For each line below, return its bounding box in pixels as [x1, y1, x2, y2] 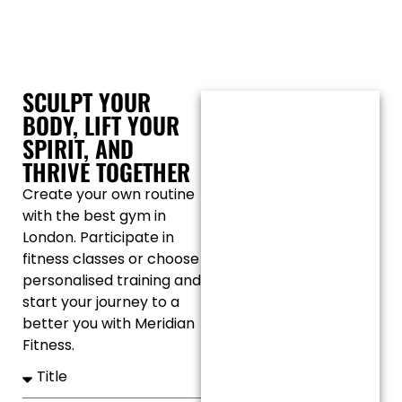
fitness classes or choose [22, 249, 199, 270]
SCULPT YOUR [22, 84, 151, 120]
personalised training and [22, 270, 201, 292]
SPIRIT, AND [22, 131, 134, 167]
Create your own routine [22, 184, 195, 205]
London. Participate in [22, 227, 174, 249]
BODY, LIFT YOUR [22, 108, 179, 144]
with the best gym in [22, 205, 166, 227]
